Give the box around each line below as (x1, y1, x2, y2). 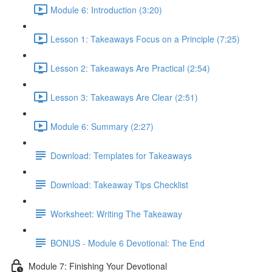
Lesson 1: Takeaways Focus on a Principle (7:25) (50, 32, 240, 45)
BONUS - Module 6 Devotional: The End (50, 236, 205, 249)
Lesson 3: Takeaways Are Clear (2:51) (50, 90, 198, 103)
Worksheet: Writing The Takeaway (50, 207, 182, 220)
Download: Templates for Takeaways (50, 149, 192, 161)
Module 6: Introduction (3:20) (50, 3, 162, 16)
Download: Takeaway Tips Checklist (50, 178, 188, 191)
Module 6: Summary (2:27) (50, 120, 154, 132)
